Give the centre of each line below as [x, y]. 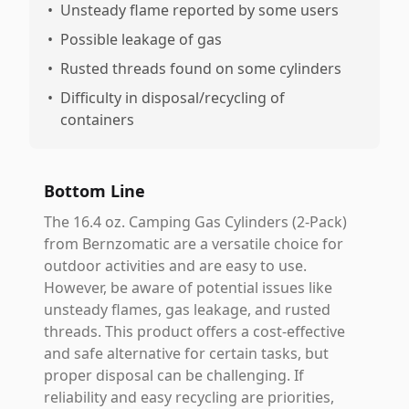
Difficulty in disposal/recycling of [173, 98]
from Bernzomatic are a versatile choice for [194, 244]
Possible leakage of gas [141, 39]
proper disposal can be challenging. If [174, 375]
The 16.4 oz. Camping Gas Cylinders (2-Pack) [195, 222]
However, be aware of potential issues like [188, 288]
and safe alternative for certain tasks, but [186, 353]
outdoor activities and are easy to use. [175, 266]
